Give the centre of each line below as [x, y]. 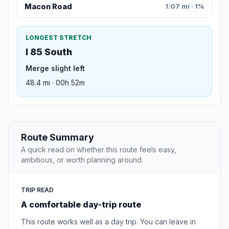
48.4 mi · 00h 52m [55, 83]
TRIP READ [37, 190]
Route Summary [58, 138]
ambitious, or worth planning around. [82, 160]
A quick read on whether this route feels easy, [99, 150]
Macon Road [48, 6]
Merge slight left [55, 68]
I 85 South [49, 52]
